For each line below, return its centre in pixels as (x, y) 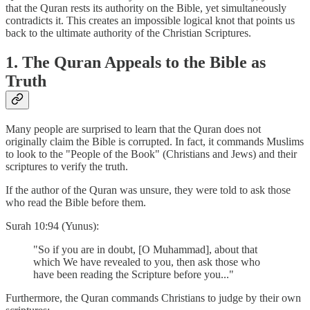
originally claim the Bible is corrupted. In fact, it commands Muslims (155, 141)
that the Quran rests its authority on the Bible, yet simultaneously (146, 8)
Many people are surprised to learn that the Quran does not (133, 129)
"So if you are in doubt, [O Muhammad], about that (145, 249)
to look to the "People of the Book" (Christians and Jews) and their (151, 154)
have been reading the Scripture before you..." (134, 274)
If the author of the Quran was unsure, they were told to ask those (148, 190)
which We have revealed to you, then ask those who (147, 262)
